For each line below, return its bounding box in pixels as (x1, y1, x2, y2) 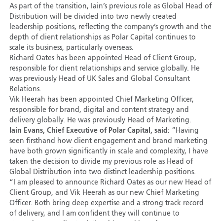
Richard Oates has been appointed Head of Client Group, (9, 55, 196, 62)
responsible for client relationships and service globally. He (9, 65, 200, 73)
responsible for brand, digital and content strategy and (9, 107, 189, 114)
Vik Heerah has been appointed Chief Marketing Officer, (9, 96, 194, 104)
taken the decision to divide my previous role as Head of (9, 158, 193, 166)
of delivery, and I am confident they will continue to (9, 210, 180, 218)
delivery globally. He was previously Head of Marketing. (9, 117, 191, 124)
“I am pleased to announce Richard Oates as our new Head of (9, 179, 211, 186)
